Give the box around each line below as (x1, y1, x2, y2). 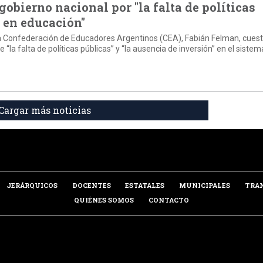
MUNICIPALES (179, 181, 231, 190)
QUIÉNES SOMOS (74, 195, 134, 205)
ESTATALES (125, 181, 165, 190)
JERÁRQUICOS (6, 181, 58, 190)
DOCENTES (72, 181, 111, 190)
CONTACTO (148, 195, 189, 205)
